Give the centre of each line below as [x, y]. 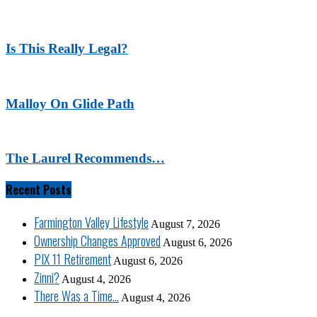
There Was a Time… [76, 296]
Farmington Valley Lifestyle [91, 223]
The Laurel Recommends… [85, 158]
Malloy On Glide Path [70, 103]
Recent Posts [39, 190]
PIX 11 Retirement [73, 259]
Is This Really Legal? [67, 49]
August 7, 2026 [185, 224]
